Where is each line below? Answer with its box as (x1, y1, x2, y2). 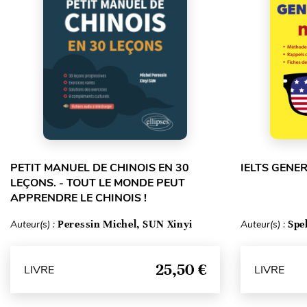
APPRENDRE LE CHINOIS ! (10, 191, 147, 206)
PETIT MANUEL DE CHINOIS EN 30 (10, 160, 189, 175)
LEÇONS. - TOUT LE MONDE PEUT (10, 175, 185, 191)
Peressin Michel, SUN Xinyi (58, 218, 193, 230)
